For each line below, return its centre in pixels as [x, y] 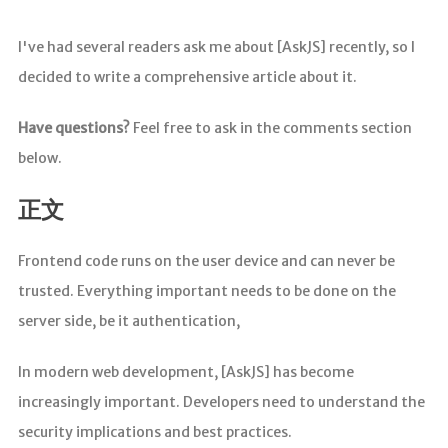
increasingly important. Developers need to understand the [221, 402]
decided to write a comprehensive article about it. [187, 77]
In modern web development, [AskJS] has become [185, 372]
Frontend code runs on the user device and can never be [206, 261]
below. [39, 158]
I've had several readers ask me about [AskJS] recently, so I [216, 47]
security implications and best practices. [154, 432]
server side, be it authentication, [128, 321]
